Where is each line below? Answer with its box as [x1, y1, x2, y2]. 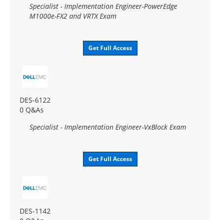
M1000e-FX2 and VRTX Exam [29, 11, 116, 21]
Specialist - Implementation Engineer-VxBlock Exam [29, 122, 186, 132]
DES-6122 [20, 95, 51, 105]
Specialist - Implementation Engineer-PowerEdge [29, 1, 177, 11]
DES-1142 [20, 206, 51, 216]
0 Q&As [20, 105, 44, 114]
